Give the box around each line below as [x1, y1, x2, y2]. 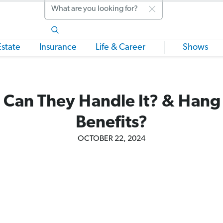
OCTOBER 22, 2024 [78, 135, 145, 143]
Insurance [39, 43, 77, 52]
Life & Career [96, 43, 145, 52]
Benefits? [76, 114, 147, 132]
